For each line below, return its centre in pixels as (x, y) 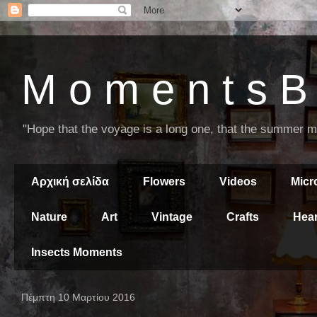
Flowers (164, 181)
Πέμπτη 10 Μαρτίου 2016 (78, 297)
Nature (49, 217)
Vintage (172, 217)
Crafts (243, 217)
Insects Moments (77, 252)
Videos (238, 181)
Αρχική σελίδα (70, 181)
